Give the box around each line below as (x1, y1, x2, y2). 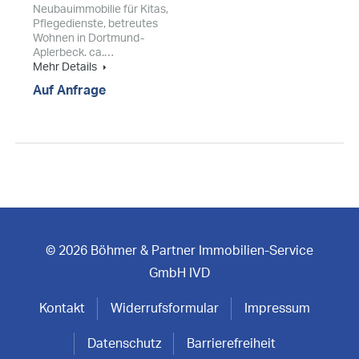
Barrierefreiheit (187, 337, 276, 351)
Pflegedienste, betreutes (33, 18, 158, 30)
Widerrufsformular (111, 302, 219, 316)
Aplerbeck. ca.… (33, 46, 114, 59)
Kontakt (39, 302, 85, 316)
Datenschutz (87, 337, 161, 351)
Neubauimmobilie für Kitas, (33, 3, 168, 16)
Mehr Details (33, 61, 99, 74)
